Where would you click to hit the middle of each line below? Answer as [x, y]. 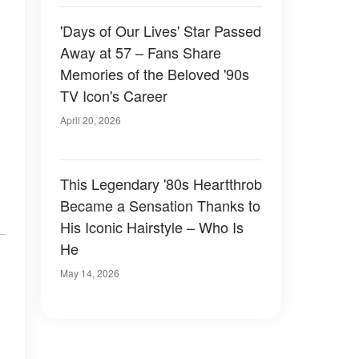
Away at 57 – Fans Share [141, 52]
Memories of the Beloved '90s [155, 74]
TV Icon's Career [114, 95]
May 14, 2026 [90, 273]
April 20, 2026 [91, 120]
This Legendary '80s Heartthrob [161, 184]
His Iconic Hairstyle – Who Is [152, 227]
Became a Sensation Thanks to [160, 205]
